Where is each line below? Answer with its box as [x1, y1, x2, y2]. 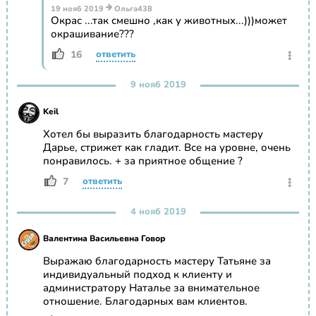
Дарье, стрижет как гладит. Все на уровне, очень [42, 140, 291, 155]
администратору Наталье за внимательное [42, 281, 260, 296]
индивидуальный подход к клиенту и [42, 267, 232, 282]
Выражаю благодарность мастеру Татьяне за [42, 254, 271, 269]
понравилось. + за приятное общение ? [42, 154, 243, 169]
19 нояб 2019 [50, 4, 104, 15]
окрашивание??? [50, 27, 134, 42]
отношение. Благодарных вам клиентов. [42, 294, 248, 309]
